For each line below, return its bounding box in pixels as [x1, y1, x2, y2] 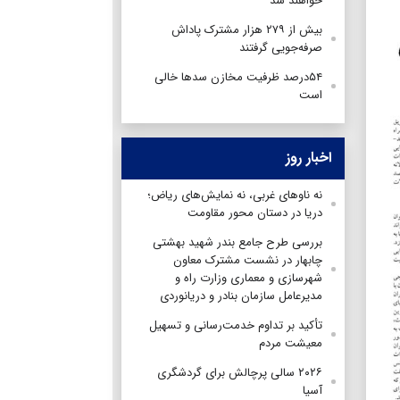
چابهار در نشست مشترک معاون [173, 250, 322, 270]
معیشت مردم [259, 333, 322, 353]
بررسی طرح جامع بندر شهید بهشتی [153, 232, 322, 252]
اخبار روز [286, 146, 331, 169]
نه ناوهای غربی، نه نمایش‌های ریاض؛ [147, 185, 322, 204]
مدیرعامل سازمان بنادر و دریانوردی [160, 286, 322, 305]
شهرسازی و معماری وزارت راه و [175, 268, 322, 287]
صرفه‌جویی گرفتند [239, 37, 322, 57]
